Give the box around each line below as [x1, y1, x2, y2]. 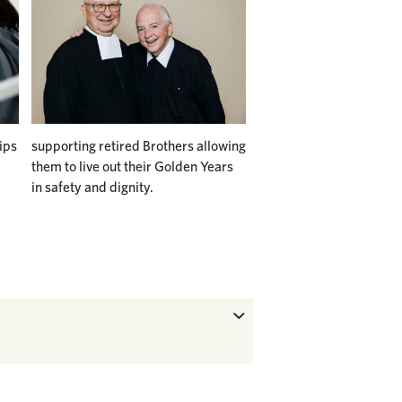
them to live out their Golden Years [31, 158, 234, 176]
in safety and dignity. [31, 179, 154, 197]
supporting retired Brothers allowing [31, 137, 247, 155]
